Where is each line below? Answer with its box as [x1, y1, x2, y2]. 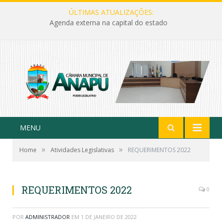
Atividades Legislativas [51, 145, 114, 154]
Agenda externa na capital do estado [50, 18, 167, 28]
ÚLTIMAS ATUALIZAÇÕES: [68, 7, 154, 17]
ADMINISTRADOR [25, 213, 70, 221]
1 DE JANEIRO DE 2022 [81, 213, 137, 221]
